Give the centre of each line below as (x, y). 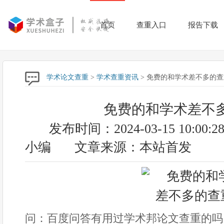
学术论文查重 (67, 77)
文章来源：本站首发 (133, 147)
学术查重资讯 (117, 77)
